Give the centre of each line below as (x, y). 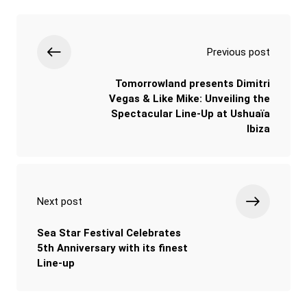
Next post (60, 201)
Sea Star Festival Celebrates (109, 233)
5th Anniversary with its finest (112, 248)
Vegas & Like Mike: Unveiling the (189, 98)
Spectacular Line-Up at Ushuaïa (191, 113)
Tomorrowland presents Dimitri (193, 83)
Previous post (238, 52)
